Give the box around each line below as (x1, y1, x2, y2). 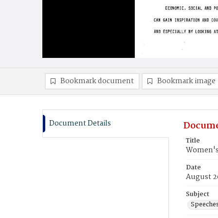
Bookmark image (157, 75, 216, 87)
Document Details (49, 118, 111, 129)
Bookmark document (60, 75, 134, 87)
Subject (186, 189, 209, 200)
